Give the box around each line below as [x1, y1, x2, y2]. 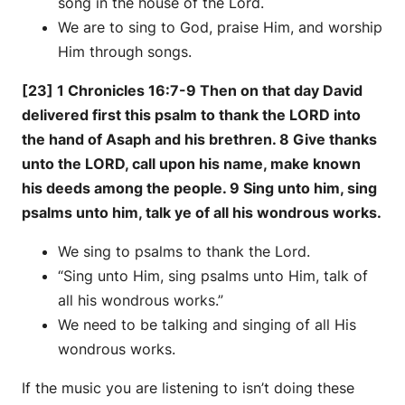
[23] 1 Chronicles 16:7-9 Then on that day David [22, 80, 363, 99]
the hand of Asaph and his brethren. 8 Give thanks [22, 129, 377, 148]
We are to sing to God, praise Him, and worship [58, 17, 382, 36]
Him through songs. [58, 42, 192, 61]
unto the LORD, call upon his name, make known [22, 154, 361, 173]
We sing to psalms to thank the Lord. [58, 241, 310, 260]
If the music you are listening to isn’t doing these [22, 378, 354, 397]
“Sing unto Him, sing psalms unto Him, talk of [58, 266, 368, 285]
